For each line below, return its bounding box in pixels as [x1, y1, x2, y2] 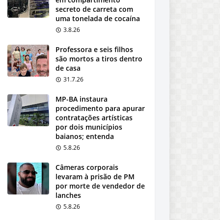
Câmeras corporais [55, 163, 118, 172]
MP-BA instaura [55, 94, 108, 104]
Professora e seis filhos [55, 45, 133, 54]
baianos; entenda [55, 132, 114, 141]
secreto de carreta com [55, 4, 133, 14]
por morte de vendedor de [55, 181, 145, 191]
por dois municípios [55, 122, 122, 132]
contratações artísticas [55, 113, 133, 122]
